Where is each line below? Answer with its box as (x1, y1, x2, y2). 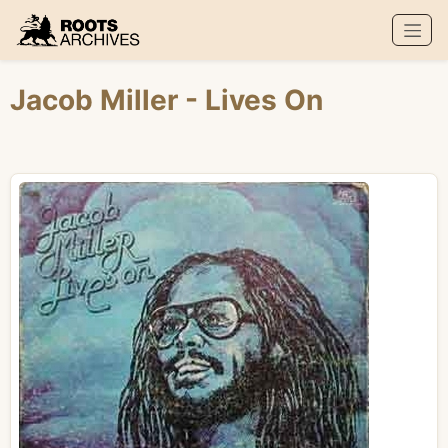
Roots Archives (15, 32, 162, 57)
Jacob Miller (10, 83, 185, 117)
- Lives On (185, 83, 323, 117)
